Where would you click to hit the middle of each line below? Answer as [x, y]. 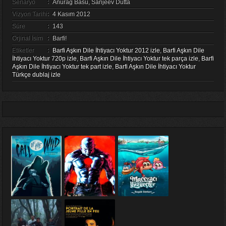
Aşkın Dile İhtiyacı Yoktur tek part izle [62, 67]
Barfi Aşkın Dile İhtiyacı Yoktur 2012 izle [106, 51]
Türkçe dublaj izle [36, 75]
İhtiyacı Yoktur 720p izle [44, 59]
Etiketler [23, 51]
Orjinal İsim [27, 39]
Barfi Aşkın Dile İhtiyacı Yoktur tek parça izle [139, 59]
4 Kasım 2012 [71, 14]
